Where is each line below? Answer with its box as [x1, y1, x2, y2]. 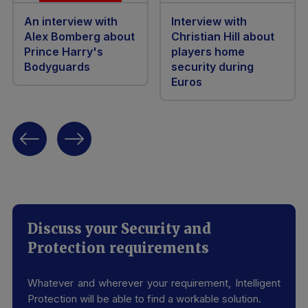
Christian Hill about [171, 29, 274, 43]
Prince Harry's [24, 44, 103, 58]
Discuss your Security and [27, 219, 211, 237]
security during [171, 59, 254, 74]
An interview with [24, 14, 118, 28]
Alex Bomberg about [24, 29, 135, 43]
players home [171, 44, 245, 58]
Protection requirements [27, 239, 209, 256]
